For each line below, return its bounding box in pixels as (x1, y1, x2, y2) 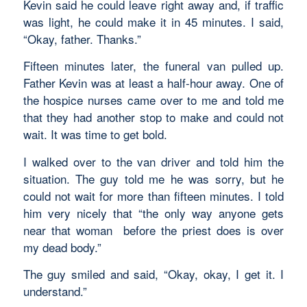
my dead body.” (23, 238, 101, 256)
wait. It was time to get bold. (23, 125, 167, 143)
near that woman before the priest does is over (23, 221, 284, 238)
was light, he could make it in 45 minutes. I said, (23, 13, 284, 30)
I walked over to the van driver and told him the (23, 152, 284, 170)
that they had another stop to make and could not (23, 108, 284, 126)
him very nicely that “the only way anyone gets (23, 204, 284, 221)
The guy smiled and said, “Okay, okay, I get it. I (23, 265, 284, 283)
